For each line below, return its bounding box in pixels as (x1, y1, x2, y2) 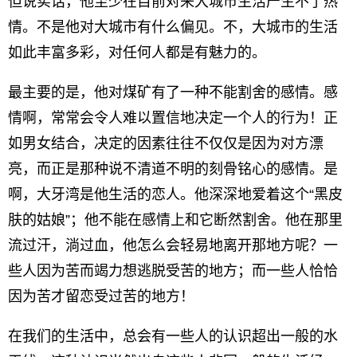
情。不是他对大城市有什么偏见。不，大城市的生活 (8, 19, 338, 35)
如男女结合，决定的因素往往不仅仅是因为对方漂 (8, 135, 324, 151)
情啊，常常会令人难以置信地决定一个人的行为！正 (8, 110, 338, 126)
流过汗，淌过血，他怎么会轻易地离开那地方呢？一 (8, 237, 338, 253)
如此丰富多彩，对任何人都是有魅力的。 (8, 45, 266, 61)
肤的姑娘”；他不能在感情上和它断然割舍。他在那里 (8, 212, 343, 228)
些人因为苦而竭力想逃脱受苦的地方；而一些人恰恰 (8, 263, 338, 279)
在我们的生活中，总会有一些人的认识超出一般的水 (8, 328, 338, 344)
